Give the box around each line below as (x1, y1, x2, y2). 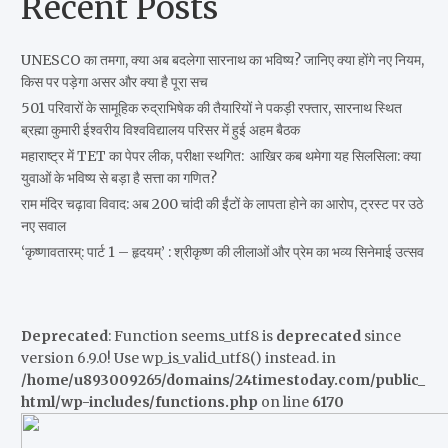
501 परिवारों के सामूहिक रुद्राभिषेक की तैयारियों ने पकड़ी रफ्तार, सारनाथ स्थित (20, 99, 402, 117)
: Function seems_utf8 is (107, 327, 276, 345)
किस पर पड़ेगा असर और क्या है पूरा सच (20, 73, 208, 91)
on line (257, 393, 312, 411)
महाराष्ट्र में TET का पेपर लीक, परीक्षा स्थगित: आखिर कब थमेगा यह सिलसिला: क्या (20, 147, 421, 165)
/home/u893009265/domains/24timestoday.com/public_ (20, 371, 425, 389)
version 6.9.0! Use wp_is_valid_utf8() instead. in (20, 349, 336, 367)
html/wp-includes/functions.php (20, 393, 258, 411)
